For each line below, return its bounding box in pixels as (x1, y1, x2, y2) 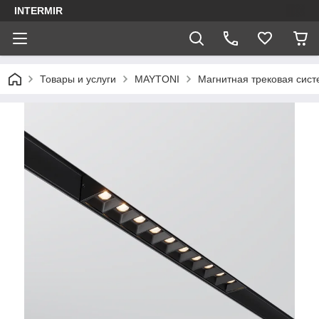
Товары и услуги (40, 73, 116, 85)
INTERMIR (14, 5, 63, 16)
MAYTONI (135, 73, 179, 85)
